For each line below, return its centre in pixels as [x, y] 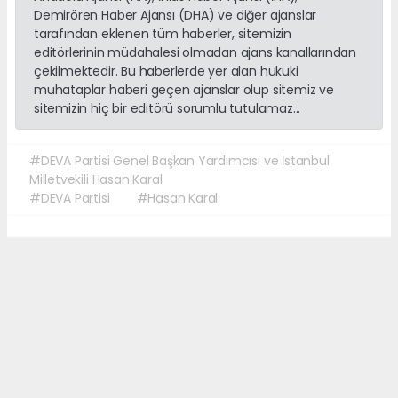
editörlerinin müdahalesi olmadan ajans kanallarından [195, 53]
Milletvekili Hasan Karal [96, 180]
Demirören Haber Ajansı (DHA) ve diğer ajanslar [175, 16]
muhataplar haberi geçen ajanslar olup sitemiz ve [184, 90]
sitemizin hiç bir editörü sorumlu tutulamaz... [167, 109]
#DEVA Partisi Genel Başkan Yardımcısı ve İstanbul [179, 161]
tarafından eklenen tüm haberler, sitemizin [163, 34]
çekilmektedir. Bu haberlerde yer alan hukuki [166, 72]
